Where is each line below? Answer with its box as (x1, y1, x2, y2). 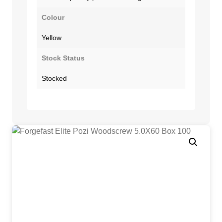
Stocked (42, 74, 67, 82)
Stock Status (42, 54, 85, 62)
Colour (42, 13, 64, 21)
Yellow (42, 33, 61, 42)
